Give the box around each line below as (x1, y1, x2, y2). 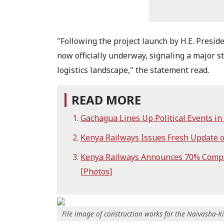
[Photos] (80, 166, 112, 177)
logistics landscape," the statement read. (57, 64, 209, 75)
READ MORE (71, 91, 141, 108)
